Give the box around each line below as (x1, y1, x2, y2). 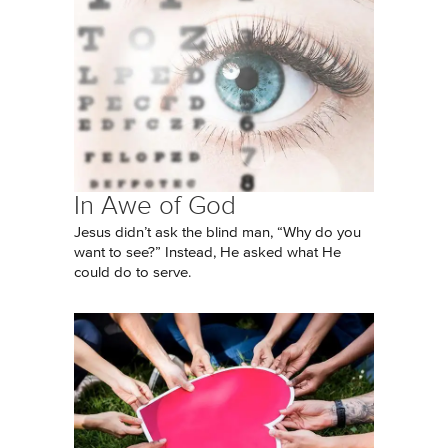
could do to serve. (74, 265, 191, 280)
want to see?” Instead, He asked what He (74, 245, 341, 260)
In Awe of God (74, 191, 236, 220)
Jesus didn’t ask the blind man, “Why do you (74, 225, 361, 240)
